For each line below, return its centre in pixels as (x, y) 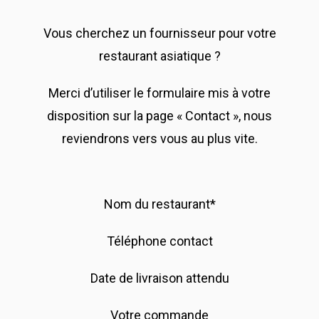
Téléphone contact (159, 241)
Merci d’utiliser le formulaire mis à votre (159, 93)
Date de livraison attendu (159, 278)
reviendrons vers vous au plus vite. (159, 138)
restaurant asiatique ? (159, 56)
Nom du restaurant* (159, 204)
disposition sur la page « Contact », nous (159, 116)
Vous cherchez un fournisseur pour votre (159, 33)
